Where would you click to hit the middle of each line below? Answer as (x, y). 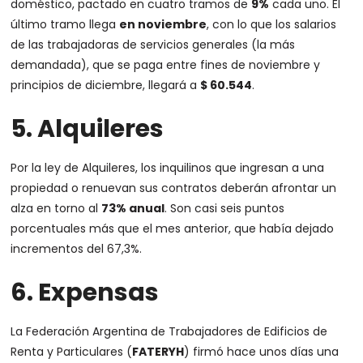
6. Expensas (85, 293)
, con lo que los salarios (272, 24)
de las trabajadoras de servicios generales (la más (153, 45)
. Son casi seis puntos (225, 208)
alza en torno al (56, 208)
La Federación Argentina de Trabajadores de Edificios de (169, 331)
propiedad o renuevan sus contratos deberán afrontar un (174, 188)
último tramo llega (65, 24)
